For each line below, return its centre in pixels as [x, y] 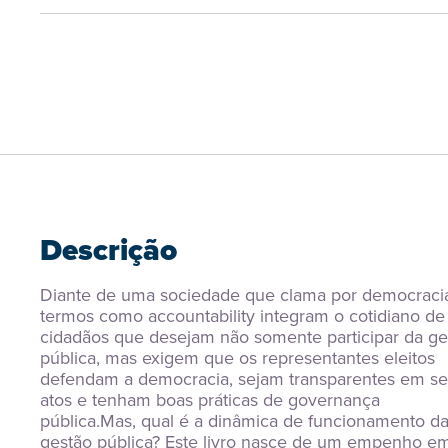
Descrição [108, 250]
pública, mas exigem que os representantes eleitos [237, 358]
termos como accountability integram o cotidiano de [242, 316]
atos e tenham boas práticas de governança [210, 400]
